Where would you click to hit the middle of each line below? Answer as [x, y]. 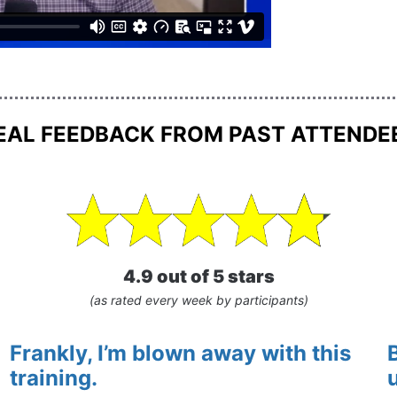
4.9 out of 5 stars [198, 277]
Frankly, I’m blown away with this [183, 353]
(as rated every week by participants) [198, 300]
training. [53, 378]
